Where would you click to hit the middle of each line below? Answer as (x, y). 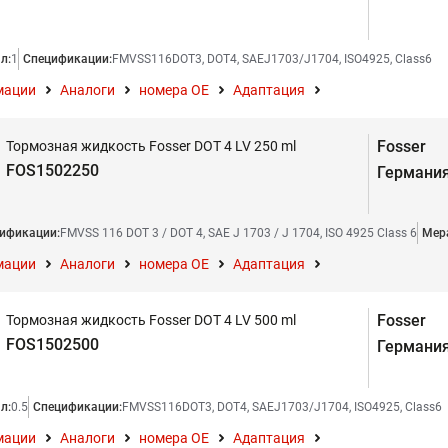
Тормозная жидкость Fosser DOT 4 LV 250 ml (151, 146)
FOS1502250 (52, 170)
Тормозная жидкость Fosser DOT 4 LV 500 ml (151, 320)
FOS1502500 (52, 344)
